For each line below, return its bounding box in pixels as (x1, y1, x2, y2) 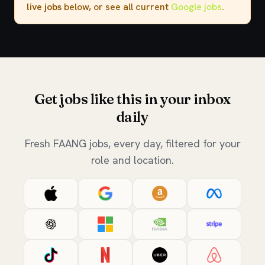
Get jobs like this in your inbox (34, 91, 231, 108)
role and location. (91, 153, 174, 167)
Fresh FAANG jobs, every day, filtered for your (24, 137, 241, 150)
